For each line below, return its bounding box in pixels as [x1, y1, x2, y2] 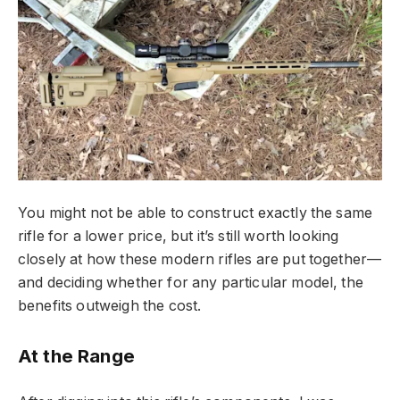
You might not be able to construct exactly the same [18, 204, 373, 222]
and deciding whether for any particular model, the [18, 274, 363, 292]
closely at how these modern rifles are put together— [18, 251, 382, 269]
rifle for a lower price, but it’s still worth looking [18, 228, 339, 246]
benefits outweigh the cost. [18, 297, 202, 315]
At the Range [18, 344, 135, 367]
